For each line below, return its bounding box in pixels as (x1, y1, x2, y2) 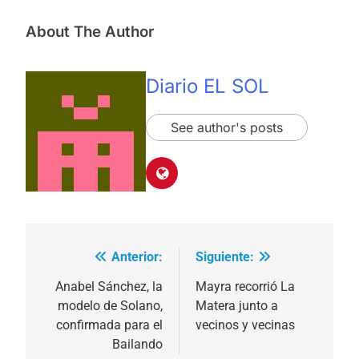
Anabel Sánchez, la (55, 279, 163, 295)
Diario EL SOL (146, 74, 269, 98)
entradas (41, 308, 117, 331)
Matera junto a (196, 298, 278, 314)
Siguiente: (196, 249, 254, 265)
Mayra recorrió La (196, 279, 295, 295)
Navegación (41, 250, 143, 273)
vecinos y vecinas (196, 317, 295, 333)
